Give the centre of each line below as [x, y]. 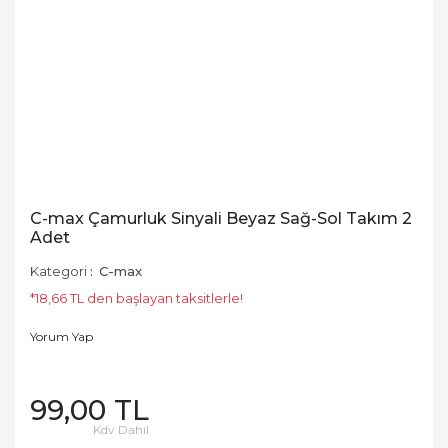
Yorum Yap [61, 336]
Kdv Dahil [121, 429]
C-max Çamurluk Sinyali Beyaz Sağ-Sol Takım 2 [221, 218]
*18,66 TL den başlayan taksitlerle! [136, 298]
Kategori [58, 271]
